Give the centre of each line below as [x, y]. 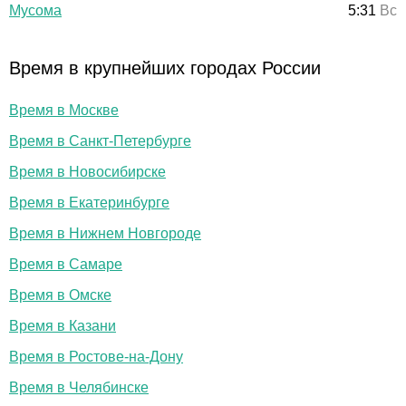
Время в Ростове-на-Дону [96, 356]
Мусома [35, 10]
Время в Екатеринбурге [89, 202]
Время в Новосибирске [87, 171]
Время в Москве [64, 110]
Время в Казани [63, 325]
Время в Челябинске [79, 387]
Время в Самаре [66, 264]
